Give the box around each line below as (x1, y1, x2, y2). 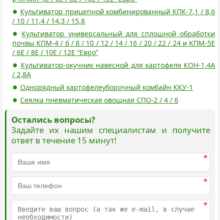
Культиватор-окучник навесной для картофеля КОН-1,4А (21, 60, 216, 70)
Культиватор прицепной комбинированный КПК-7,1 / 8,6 (20, 7, 216, 16)
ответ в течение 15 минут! (11, 135, 117, 146)
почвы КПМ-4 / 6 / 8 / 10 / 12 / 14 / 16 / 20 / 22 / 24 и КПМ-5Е (12, 38, 215, 48)
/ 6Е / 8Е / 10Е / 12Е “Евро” (12, 48, 98, 57)
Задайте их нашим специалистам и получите (11, 124, 210, 136)
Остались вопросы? (11, 114, 95, 125)
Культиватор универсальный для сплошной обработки (22, 29, 216, 38)
